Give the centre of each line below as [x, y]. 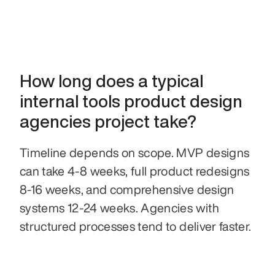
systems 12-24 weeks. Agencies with [119, 207]
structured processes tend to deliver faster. [136, 226]
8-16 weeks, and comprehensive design [127, 189]
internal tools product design [131, 101]
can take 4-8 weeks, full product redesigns [135, 171]
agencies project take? [108, 121]
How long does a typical [111, 80]
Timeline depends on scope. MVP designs [135, 152]
